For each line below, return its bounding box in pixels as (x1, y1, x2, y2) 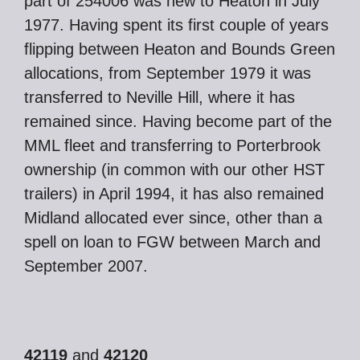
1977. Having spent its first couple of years (24, 16, 329, 34)
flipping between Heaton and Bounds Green (24, 40, 335, 58)
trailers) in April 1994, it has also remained (24, 185, 324, 202)
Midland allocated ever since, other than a (24, 209, 322, 227)
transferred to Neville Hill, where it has (24, 88, 295, 106)
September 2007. (24, 257, 148, 275)
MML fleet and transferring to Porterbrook (24, 137, 321, 154)
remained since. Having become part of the (24, 112, 332, 130)
